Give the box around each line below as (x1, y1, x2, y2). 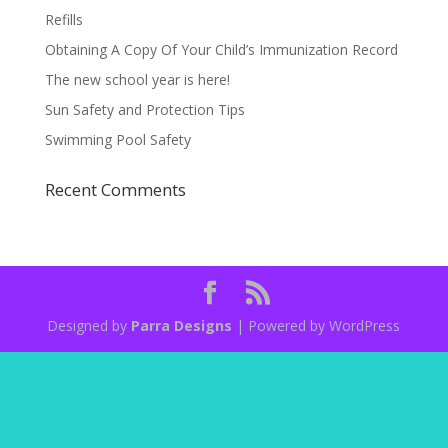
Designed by (47, 316, 132, 335)
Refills (44, 10, 83, 29)
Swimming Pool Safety (44, 130, 191, 149)
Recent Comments (44, 178, 186, 201)
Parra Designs (131, 316, 233, 335)
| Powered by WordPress (232, 316, 401, 335)
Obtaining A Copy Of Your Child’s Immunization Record (44, 40, 398, 59)
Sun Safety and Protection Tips (44, 100, 245, 119)
